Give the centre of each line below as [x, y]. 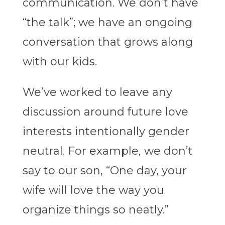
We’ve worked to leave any [97, 92]
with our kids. [60, 62]
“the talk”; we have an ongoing [107, 23]
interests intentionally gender [106, 132]
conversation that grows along [107, 42]
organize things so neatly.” [95, 210]
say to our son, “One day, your [104, 171]
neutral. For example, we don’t [107, 151]
